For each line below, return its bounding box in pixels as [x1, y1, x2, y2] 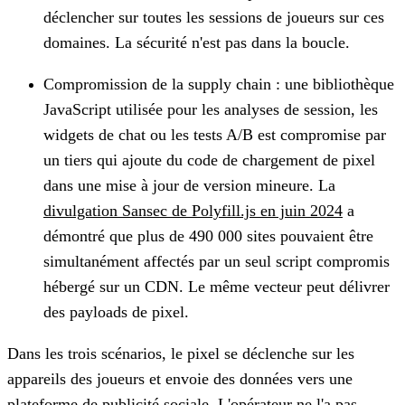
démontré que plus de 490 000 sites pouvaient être [43, 226, 373, 245]
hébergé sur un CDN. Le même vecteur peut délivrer [43, 277, 390, 296]
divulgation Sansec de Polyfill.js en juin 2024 [43, 201, 343, 220]
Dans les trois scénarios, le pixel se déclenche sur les [7, 344, 354, 363]
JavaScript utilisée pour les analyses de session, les [43, 99, 378, 118]
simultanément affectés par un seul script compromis [43, 251, 390, 270]
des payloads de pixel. [43, 302, 189, 321]
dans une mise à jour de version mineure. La [43, 175, 335, 194]
